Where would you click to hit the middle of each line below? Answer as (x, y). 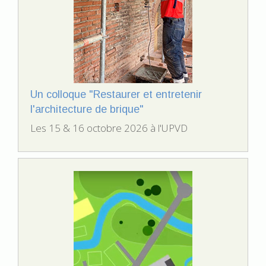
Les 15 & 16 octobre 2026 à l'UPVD (109, 128)
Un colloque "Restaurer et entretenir (116, 95)
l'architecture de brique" (87, 110)
